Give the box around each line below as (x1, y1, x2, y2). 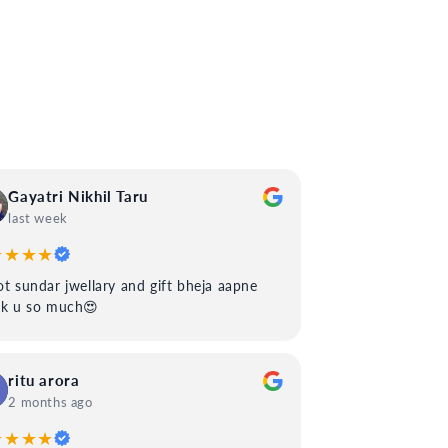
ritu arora (8, 371, 80, 389)
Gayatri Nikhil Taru (8, 187, 148, 205)
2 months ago (8, 394, 93, 410)
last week (8, 210, 68, 226)
